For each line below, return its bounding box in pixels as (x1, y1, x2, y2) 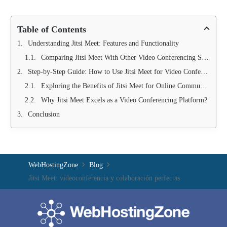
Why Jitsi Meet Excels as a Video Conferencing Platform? (41, 96, 209, 104)
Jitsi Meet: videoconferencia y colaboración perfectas (28, 174, 180, 182)
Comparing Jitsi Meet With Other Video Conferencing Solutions (41, 54, 202, 62)
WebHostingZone (28, 161, 78, 169)
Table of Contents (17, 24, 86, 35)
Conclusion (28, 110, 60, 119)
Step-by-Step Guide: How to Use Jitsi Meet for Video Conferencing (28, 68, 201, 76)
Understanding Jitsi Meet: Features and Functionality (28, 40, 181, 48)
